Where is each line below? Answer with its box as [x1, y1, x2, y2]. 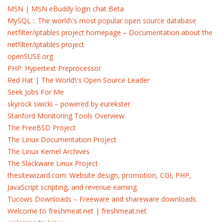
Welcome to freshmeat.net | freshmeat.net [7, 206, 147, 216]
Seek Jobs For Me [7, 87, 64, 97]
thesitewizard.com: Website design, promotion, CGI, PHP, [7, 170, 191, 180]
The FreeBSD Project [7, 123, 76, 132]
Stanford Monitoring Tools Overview [7, 111, 124, 120]
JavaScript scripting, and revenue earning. [7, 182, 138, 192]
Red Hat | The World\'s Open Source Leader [7, 75, 150, 85]
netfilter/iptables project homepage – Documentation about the [7, 28, 213, 37]
